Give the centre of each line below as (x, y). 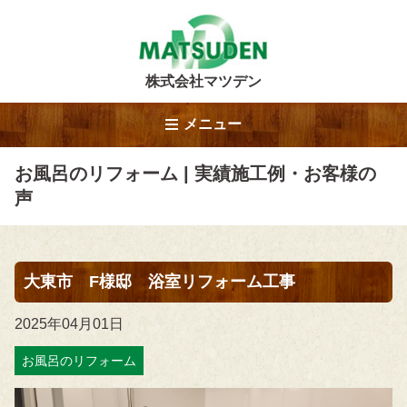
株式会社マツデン (203, 81)
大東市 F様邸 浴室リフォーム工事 (159, 282)
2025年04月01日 (69, 324)
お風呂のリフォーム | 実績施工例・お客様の (195, 174)
